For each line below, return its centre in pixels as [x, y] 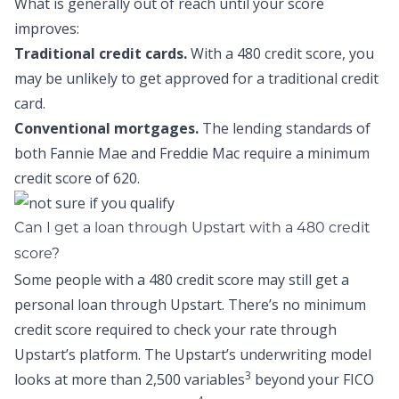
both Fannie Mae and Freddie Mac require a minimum [192, 153]
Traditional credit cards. [101, 53]
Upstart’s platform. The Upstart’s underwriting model [193, 354]
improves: [47, 28]
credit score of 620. [77, 178]
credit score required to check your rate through [175, 330]
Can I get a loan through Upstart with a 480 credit [192, 228]
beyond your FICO [313, 379]
